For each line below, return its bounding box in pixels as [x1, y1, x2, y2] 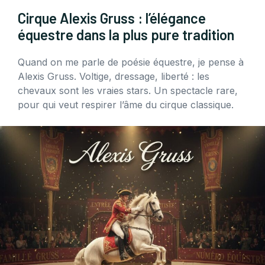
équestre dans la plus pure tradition [18, 26, 234, 44]
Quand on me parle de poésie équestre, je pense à [18, 56, 244, 69]
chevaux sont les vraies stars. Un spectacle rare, [18, 85, 238, 97]
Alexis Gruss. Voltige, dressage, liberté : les [18, 70, 209, 83]
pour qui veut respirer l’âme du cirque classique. [18, 99, 234, 111]
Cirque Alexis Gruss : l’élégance [18, 9, 206, 27]
